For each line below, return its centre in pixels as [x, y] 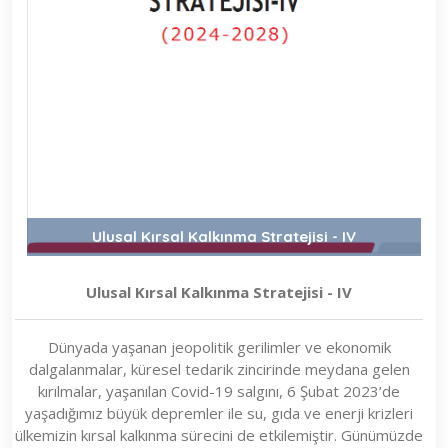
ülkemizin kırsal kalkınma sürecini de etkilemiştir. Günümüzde [219, 435]
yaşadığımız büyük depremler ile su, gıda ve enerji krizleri [219, 413]
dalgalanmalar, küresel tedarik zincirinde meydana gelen [219, 369]
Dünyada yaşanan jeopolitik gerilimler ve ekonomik [219, 347]
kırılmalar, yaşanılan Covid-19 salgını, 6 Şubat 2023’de [219, 391]
